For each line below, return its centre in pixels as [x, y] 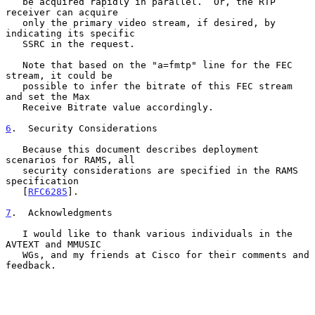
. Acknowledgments [62, 212]
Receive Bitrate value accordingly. [14, 107]
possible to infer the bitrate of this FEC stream [14, 86]
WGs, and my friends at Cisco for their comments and [14, 255]
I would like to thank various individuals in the [14, 233]
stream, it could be [59, 75]
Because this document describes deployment [14, 149]
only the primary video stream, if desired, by [14, 22]
